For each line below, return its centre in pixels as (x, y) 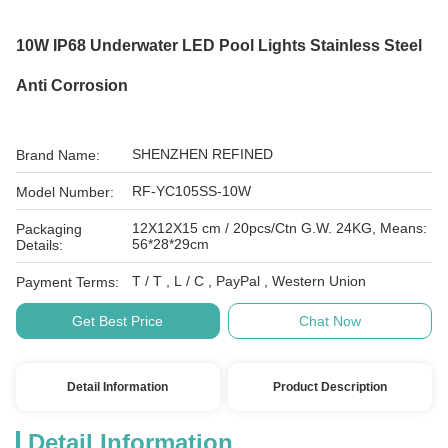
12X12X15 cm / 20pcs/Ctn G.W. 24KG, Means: (178, 228)
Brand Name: (58, 155)
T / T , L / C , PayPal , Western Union (319, 281)
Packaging (49, 229)
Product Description (330, 387)
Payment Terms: (67, 282)
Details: (39, 245)
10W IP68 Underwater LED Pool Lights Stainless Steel (219, 45)
